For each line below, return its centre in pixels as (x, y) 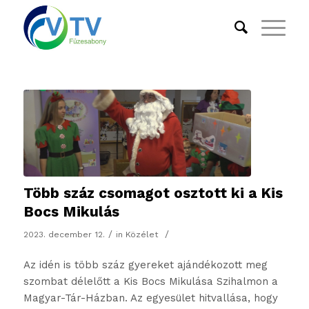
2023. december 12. (64, 234)
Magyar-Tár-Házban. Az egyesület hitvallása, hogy (150, 298)
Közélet (142, 234)
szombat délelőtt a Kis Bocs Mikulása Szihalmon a (150, 282)
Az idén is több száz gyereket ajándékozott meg (145, 265)
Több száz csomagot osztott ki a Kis (153, 192)
